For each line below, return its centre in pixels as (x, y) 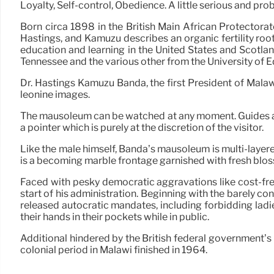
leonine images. (55, 95)
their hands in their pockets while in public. (115, 217)
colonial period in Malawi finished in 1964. (114, 250)
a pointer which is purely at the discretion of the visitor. (142, 128)
